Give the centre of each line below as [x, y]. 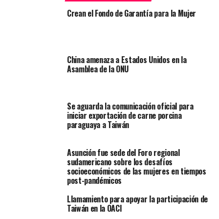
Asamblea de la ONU [98, 69]
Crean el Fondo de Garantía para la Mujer [131, 13]
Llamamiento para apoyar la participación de [137, 199]
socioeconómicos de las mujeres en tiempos [136, 171]
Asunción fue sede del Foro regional [123, 153]
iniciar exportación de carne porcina [124, 116]
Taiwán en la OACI [94, 208]
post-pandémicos [94, 181]
